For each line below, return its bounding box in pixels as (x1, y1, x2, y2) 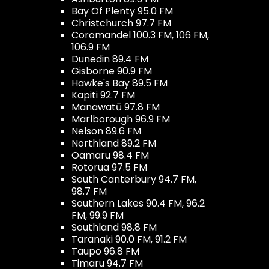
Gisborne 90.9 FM (71, 64, 152, 78)
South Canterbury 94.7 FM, (71, 172, 196, 186)
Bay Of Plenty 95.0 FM (71, 4, 173, 18)
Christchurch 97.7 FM (71, 16, 171, 30)
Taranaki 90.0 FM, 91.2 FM (71, 232, 187, 246)
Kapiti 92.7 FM (71, 88, 135, 102)
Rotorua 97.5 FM (71, 160, 147, 174)
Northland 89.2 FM (71, 136, 156, 150)
